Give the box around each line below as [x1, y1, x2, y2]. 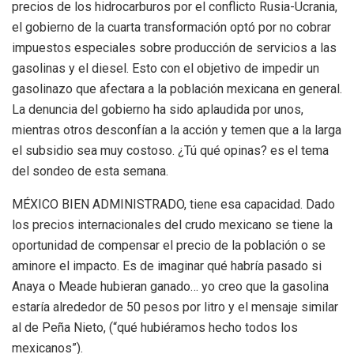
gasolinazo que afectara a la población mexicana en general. [12, 81, 342, 96]
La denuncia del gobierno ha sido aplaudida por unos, [12, 101, 303, 117]
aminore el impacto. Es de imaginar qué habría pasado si [12, 258, 322, 273]
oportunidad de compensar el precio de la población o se [12, 237, 326, 253]
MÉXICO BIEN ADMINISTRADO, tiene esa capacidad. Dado [12, 196, 335, 212]
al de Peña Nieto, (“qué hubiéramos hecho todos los [12, 319, 298, 335]
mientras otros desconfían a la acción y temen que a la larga [12, 122, 341, 137]
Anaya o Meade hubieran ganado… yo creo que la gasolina [12, 278, 329, 294]
